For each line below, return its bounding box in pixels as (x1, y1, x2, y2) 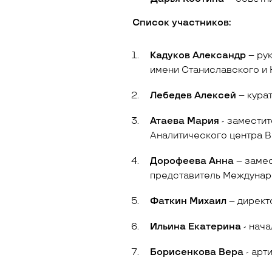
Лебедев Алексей (150, 90, 239, 101)
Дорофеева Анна (150, 155, 237, 167)
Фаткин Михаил (150, 195, 229, 207)
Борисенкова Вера (150, 246, 246, 258)
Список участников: (132, 17, 231, 29)
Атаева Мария (150, 115, 222, 127)
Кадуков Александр (150, 50, 249, 61)
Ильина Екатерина (150, 221, 244, 233)
